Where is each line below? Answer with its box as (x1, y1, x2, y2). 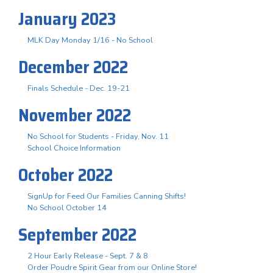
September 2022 (18, 221, 136, 248)
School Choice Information (27, 142, 121, 154)
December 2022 (18, 53, 128, 80)
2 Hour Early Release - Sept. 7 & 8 (27, 250, 148, 261)
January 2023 (18, 5, 116, 32)
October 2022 (18, 161, 113, 188)
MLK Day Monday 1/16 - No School (27, 34, 153, 46)
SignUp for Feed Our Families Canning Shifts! (27, 190, 186, 202)
